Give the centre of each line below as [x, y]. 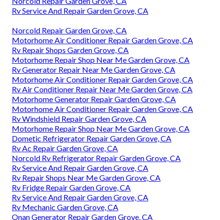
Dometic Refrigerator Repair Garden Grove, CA [92, 138]
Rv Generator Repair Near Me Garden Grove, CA [94, 70]
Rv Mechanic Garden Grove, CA [65, 207]
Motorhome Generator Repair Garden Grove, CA [94, 99]
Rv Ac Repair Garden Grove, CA [65, 148]
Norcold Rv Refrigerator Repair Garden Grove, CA [96, 158]
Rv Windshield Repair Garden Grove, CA [79, 119]
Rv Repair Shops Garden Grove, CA [70, 50]
